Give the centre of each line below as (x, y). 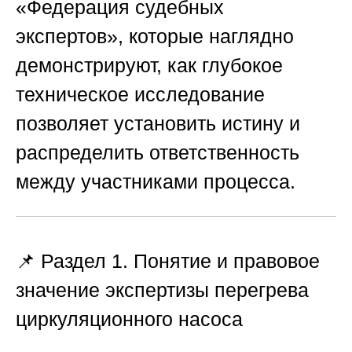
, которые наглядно (206, 37)
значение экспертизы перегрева (162, 290)
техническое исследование (140, 95)
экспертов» (67, 37)
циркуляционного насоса (129, 319)
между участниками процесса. (156, 182)
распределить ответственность (158, 153)
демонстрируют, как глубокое (149, 66)
